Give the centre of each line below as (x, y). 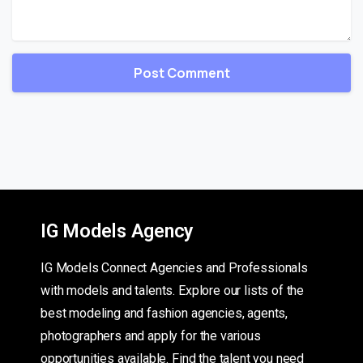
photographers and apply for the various (151, 336)
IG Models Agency (117, 231)
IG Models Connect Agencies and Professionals (174, 268)
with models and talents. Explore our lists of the (173, 291)
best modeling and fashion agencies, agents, (164, 314)
